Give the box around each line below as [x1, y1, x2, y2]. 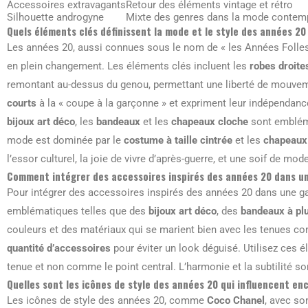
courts [7, 97, 36, 109]
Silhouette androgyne [7, 11, 104, 23]
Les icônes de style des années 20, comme [7, 294, 207, 307]
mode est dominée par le [7, 134, 124, 146]
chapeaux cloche [171, 115, 248, 128]
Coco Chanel [207, 294, 265, 307]
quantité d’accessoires [7, 242, 111, 254]
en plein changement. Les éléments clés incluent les [7, 60, 250, 72]
